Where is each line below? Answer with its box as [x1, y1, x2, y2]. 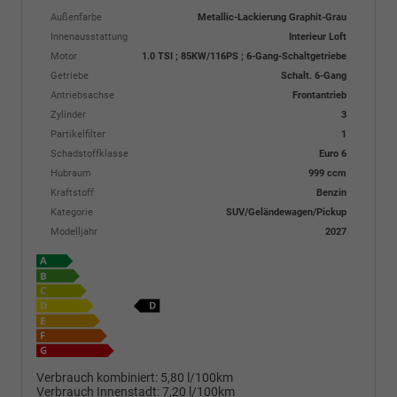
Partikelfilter [51, 128, 105, 140]
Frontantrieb [292, 90, 346, 101]
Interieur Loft [289, 31, 346, 43]
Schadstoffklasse [51, 148, 128, 160]
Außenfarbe [51, 12, 102, 23]
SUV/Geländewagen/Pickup [226, 206, 346, 218]
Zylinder [51, 109, 86, 121]
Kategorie [51, 206, 93, 218]
